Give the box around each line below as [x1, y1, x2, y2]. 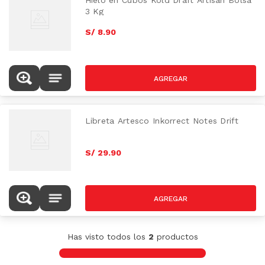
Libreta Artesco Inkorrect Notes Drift [85, 115, 238, 125]
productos [153, 232, 198, 241]
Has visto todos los [67, 232, 148, 241]
